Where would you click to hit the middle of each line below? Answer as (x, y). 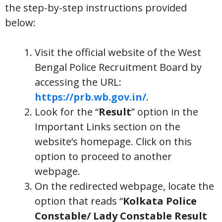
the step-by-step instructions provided (96, 8)
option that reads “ (79, 201)
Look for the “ (67, 112)
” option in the (165, 112)
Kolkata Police (160, 201)
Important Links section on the (108, 127)
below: (20, 23)
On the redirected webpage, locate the (124, 186)
